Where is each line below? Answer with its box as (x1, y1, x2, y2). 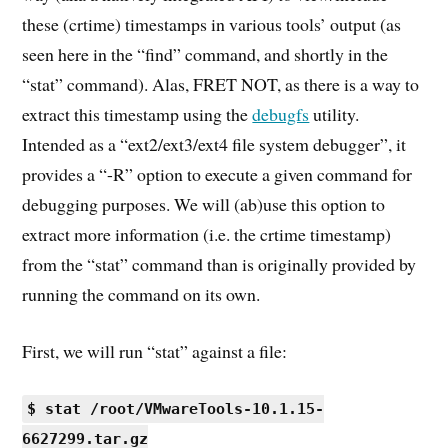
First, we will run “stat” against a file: (22, 338, 288, 363)
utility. (309, 101, 360, 126)
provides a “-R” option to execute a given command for (22, 161, 413, 186)
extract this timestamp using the (22, 101, 253, 126)
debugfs (252, 101, 310, 126)
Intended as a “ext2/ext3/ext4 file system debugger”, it (22, 131, 407, 156)
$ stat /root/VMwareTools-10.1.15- (27, 400, 325, 419)
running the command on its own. (22, 281, 261, 306)
